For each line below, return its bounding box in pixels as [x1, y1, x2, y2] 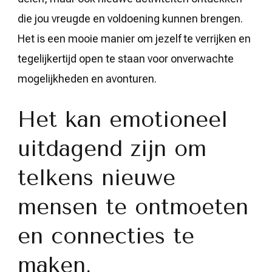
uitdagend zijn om [18, 135, 206, 161]
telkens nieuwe [18, 165, 175, 191]
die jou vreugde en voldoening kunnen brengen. [18, 12, 243, 25]
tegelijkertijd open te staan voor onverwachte [18, 52, 234, 65]
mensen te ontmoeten [18, 194, 248, 220]
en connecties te [18, 223, 194, 249]
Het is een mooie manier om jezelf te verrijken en [18, 32, 251, 45]
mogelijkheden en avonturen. [18, 72, 157, 85]
